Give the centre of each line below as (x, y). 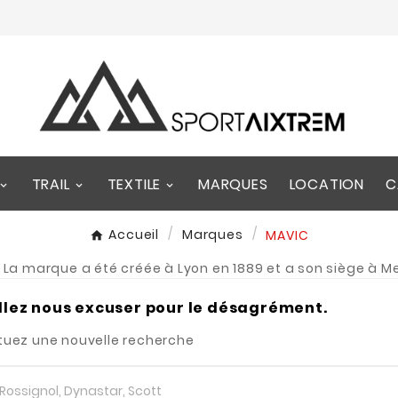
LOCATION (326, 184)
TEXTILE (134, 184)
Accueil (134, 235)
